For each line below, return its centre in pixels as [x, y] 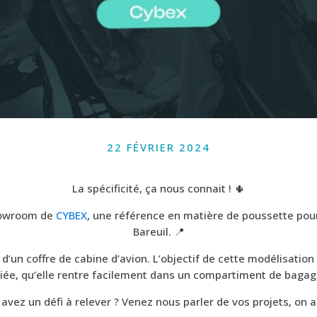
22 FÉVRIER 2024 [158, 148]
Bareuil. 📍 [158, 232]
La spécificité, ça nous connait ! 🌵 [158, 189]
